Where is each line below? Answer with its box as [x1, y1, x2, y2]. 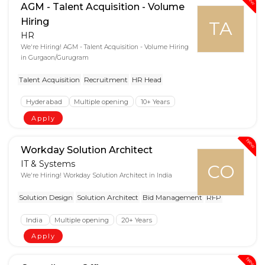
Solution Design [19, 193, 73, 202]
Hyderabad [25, 97, 64, 106]
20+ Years [121, 215, 152, 224]
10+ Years [140, 97, 170, 106]
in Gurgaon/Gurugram [21, 53, 89, 62]
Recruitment [84, 75, 128, 84]
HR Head [132, 75, 161, 84]
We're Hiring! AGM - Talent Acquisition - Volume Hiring [21, 43, 189, 51]
